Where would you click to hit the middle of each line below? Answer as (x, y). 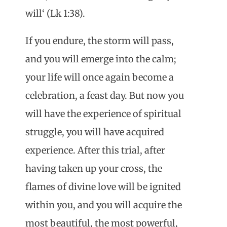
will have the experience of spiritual (103, 114)
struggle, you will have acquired (95, 132)
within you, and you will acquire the (104, 205)
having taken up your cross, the (94, 169)
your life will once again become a (100, 78)
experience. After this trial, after (95, 150)
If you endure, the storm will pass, (100, 41)
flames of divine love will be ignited (103, 187)
